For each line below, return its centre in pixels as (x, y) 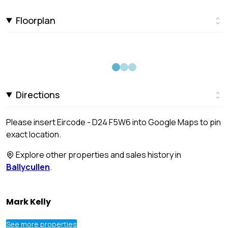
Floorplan (36, 20)
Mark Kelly (28, 202)
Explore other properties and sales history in (98, 154)
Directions (38, 94)
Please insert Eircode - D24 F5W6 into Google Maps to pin (113, 122)
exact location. (34, 134)
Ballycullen (28, 167)
